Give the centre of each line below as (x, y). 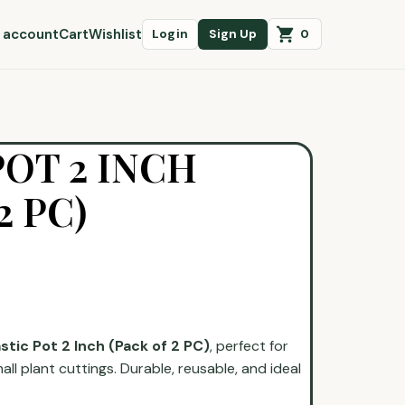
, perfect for (249, 345)
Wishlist (115, 35)
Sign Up (233, 34)
